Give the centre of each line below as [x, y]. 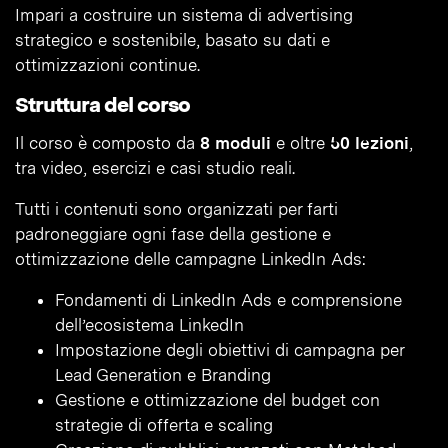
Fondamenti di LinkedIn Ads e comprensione [228, 300]
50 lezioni [369, 143]
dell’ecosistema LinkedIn [149, 325]
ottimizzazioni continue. [107, 65]
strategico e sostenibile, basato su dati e [172, 40]
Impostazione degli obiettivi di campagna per [229, 350]
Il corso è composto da [107, 143]
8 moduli [235, 143]
